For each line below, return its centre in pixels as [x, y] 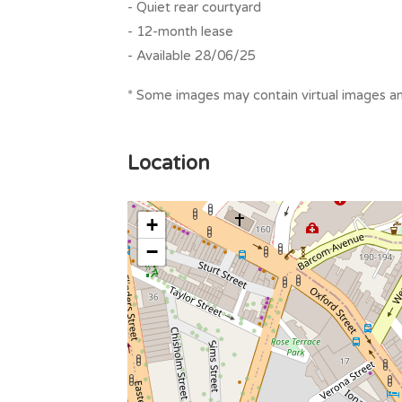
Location [169, 163]
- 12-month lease [180, 31]
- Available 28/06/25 [192, 55]
